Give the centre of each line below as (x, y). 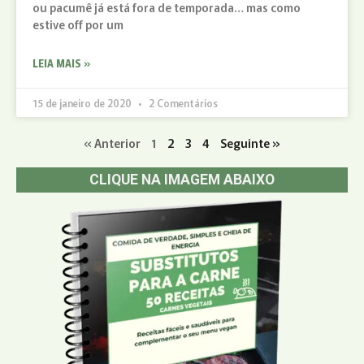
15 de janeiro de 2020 (83, 102)
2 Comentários (182, 102)
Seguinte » (250, 142)
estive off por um (78, 24)
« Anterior (112, 142)
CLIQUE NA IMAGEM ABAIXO (182, 179)
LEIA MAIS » (61, 63)
